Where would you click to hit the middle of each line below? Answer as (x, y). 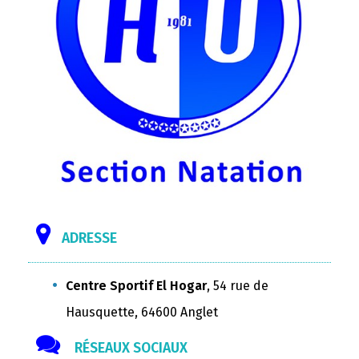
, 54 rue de (238, 285)
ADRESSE (89, 238)
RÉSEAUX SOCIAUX (129, 348)
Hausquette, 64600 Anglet (142, 312)
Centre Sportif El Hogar (136, 285)
